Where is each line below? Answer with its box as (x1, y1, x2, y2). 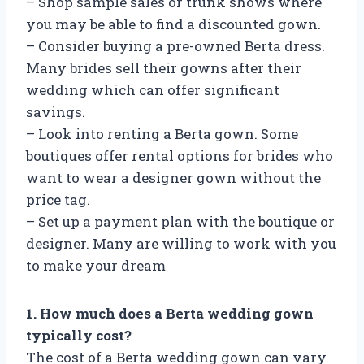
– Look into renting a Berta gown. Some (26, 124, 298, 144)
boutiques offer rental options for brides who (26, 146, 333, 166)
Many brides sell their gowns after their (26, 58, 301, 78)
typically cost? (26, 326, 132, 345)
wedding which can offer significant (26, 80, 279, 100)
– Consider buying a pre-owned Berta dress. (26, 37, 325, 56)
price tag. (26, 190, 90, 210)
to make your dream (26, 256, 166, 275)
